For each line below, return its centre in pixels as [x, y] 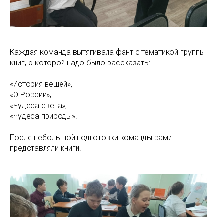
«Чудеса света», [38, 105]
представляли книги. [46, 148]
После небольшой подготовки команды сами [91, 137]
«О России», [31, 94]
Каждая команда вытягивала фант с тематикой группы [107, 52]
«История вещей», [41, 84]
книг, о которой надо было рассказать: [80, 62]
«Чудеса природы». [43, 116]
